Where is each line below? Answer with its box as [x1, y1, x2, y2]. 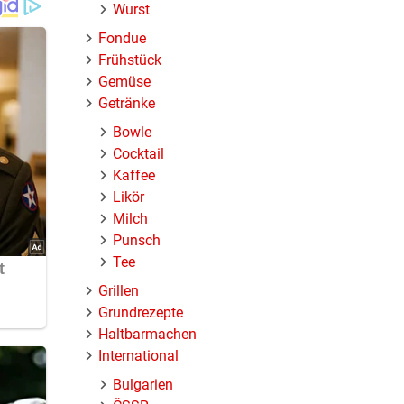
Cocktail [113, 144, 165, 162]
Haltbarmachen [98, 325, 197, 343]
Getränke [98, 94, 156, 112]
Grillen [98, 281, 140, 299]
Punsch [113, 231, 161, 249]
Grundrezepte [98, 303, 184, 321]
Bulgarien [113, 375, 174, 393]
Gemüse [98, 72, 151, 90]
